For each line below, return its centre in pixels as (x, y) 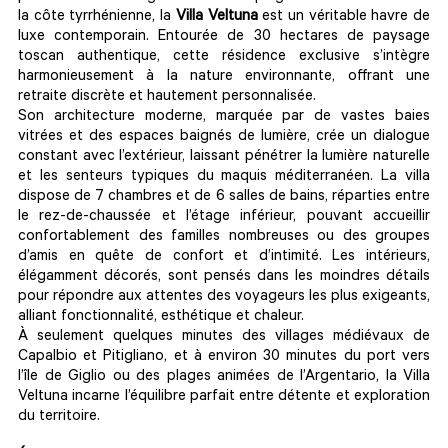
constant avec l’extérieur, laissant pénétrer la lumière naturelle (224, 157)
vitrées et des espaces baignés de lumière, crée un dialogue (224, 137)
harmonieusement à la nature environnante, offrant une (224, 77)
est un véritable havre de (344, 17)
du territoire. (59, 417)
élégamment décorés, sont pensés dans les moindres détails (224, 277)
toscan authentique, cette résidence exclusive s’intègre (224, 57)
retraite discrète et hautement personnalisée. (167, 97)
